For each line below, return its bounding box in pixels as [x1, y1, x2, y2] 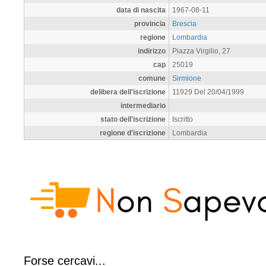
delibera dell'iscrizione [90, 87, 166, 96]
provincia [134, 19, 166, 27]
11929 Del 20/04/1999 [172, 87, 244, 96]
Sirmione [172, 74, 201, 82]
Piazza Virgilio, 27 [172, 46, 230, 55]
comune [138, 74, 166, 82]
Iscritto [172, 115, 193, 123]
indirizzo [138, 46, 166, 55]
